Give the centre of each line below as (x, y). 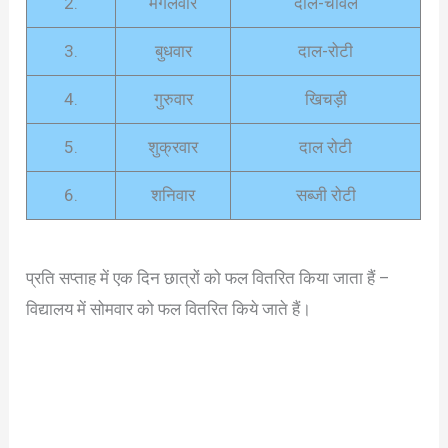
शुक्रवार (173, 147)
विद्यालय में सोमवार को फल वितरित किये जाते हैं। (169, 308)
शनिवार (173, 195)
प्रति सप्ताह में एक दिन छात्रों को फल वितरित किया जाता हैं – (208, 277)
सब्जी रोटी (325, 195)
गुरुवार (173, 99)
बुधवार (173, 51)
